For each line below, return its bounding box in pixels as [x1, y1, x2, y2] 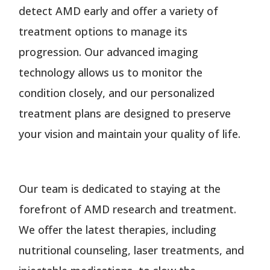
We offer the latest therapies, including [19, 222, 217, 237]
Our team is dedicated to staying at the [19, 181, 221, 196]
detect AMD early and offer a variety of [19, 3, 219, 18]
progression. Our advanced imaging [19, 44, 199, 59]
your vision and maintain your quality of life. [19, 126, 241, 141]
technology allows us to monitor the [19, 64, 203, 80]
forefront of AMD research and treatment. [19, 201, 237, 216]
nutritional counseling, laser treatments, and [19, 242, 245, 257]
